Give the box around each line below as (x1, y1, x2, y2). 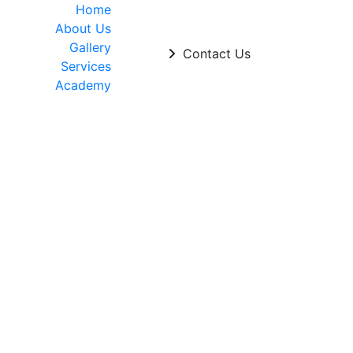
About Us (55, 20, 111, 36)
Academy (55, 77, 111, 93)
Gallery (69, 39, 111, 55)
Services (61, 58, 111, 74)
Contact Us (179, 46, 251, 61)
